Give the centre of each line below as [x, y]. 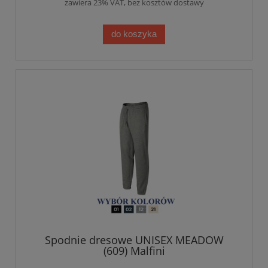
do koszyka [134, 34]
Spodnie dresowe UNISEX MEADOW [134, 240]
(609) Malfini [134, 251]
